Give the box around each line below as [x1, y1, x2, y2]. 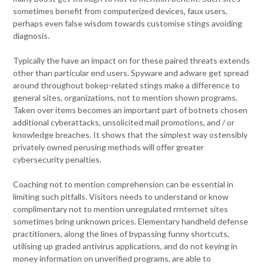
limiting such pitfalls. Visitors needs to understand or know [13, 192, 229, 202]
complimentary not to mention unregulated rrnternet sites [13, 204, 229, 214]
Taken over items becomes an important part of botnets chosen [13, 105, 248, 115]
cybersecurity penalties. [13, 154, 102, 165]
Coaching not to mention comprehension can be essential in [13, 179, 234, 190]
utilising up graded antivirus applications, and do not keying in [13, 241, 238, 252]
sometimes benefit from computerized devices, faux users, [13, 6, 228, 16]
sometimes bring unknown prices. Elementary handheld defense [13, 216, 249, 227]
